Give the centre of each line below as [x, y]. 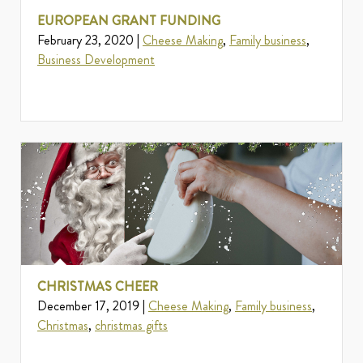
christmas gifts [131, 326]
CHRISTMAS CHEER [98, 287]
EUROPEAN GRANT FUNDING [129, 21]
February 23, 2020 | [90, 41]
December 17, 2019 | [93, 306]
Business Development [96, 60]
